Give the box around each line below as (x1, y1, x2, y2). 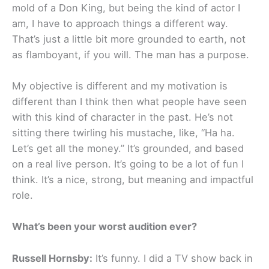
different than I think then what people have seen (12, 95, 247, 108)
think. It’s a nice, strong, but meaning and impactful (12, 174, 253, 186)
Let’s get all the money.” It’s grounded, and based (12, 142, 244, 155)
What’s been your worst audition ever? (12, 220, 197, 233)
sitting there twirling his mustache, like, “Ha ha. (12, 127, 235, 139)
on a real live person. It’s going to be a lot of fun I (12, 158, 244, 171)
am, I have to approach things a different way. (12, 17, 228, 29)
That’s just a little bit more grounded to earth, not (12, 32, 246, 45)
